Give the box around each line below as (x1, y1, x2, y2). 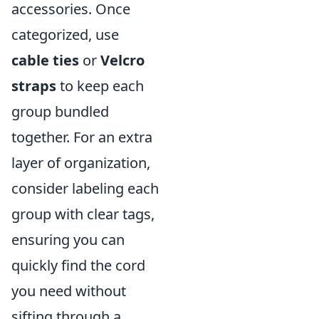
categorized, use (11, 24, 119, 44)
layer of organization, (11, 152, 150, 172)
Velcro (100, 50, 145, 70)
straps (11, 75, 56, 95)
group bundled (11, 101, 109, 121)
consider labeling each (11, 178, 159, 198)
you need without (11, 281, 126, 300)
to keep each (56, 75, 144, 95)
